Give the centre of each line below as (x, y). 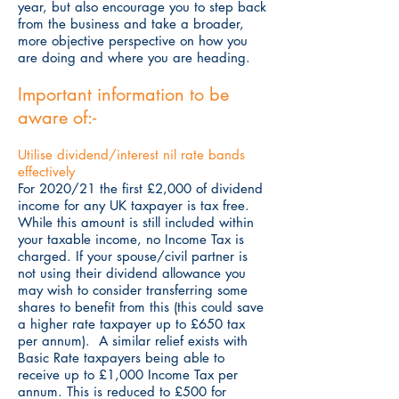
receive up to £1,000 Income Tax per (128, 375)
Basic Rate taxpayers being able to (121, 358)
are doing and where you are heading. (134, 57)
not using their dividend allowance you (132, 273)
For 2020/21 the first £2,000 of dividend (140, 188)
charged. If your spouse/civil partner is (133, 256)
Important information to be (123, 94)
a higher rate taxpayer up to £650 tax (131, 324)
